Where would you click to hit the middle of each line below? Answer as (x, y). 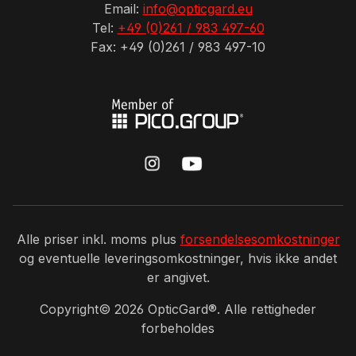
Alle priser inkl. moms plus (98, 240)
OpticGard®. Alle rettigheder (230, 310)
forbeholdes (178, 329)
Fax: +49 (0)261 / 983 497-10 (178, 47)
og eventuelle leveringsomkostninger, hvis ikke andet (178, 259)
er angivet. (178, 278)
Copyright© (77, 310)
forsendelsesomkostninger (260, 240)
